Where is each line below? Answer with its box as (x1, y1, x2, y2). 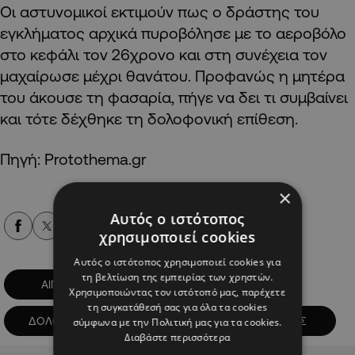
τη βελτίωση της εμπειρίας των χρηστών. (82, 270, 273, 284)
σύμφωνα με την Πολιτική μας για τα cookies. (73, 315, 282, 329)
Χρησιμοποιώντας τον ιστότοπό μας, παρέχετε (69, 285, 286, 299)
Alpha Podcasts (198, 219, 277, 232)
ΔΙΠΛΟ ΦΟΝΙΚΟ (136, 277, 216, 291)
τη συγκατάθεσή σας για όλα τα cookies (87, 300, 268, 314)
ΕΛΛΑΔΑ (157, 314, 200, 327)
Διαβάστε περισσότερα (124, 330, 231, 344)
